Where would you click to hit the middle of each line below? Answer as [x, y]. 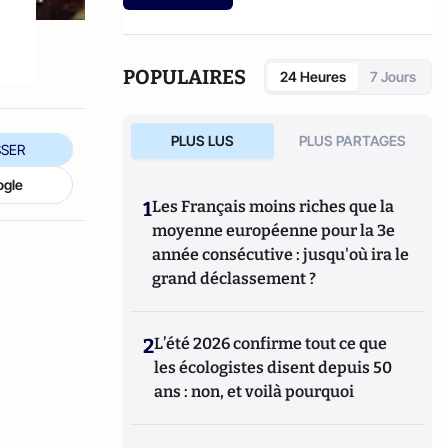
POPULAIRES [185, 77]
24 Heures [313, 76]
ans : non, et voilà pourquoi [254, 391]
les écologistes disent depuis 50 [273, 367]
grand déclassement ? [234, 278]
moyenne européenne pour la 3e [274, 230]
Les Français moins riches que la [273, 206]
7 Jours [393, 76]
